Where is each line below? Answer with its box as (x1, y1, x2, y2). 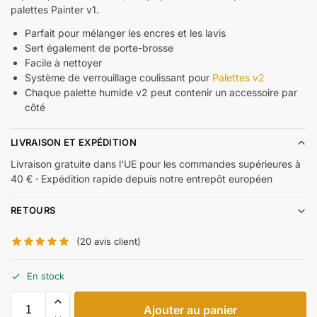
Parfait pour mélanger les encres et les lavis (25, 26, 226, 39)
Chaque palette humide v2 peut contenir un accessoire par (25, 86, 297, 98)
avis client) (91, 235, 142, 247)
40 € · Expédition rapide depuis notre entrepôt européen (11, 172, 272, 185)
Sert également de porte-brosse (25, 41, 173, 54)
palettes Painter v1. (11, 3, 99, 16)
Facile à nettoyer (25, 56, 102, 69)
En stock (27, 270, 64, 282)
